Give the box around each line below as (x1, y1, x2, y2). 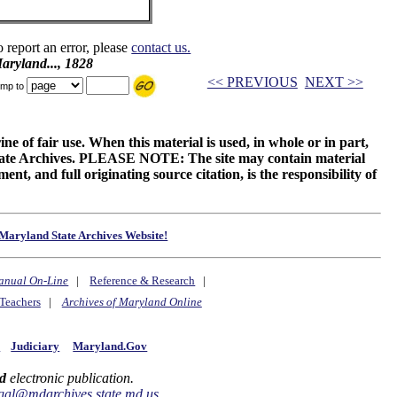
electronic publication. (5, 370, 134, 385)
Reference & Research (90, 274, 196, 288)
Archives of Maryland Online (61, 295, 202, 309)
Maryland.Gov (73, 339, 148, 353)
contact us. (131, 40, 191, 55)
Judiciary (11, 339, 60, 353)
